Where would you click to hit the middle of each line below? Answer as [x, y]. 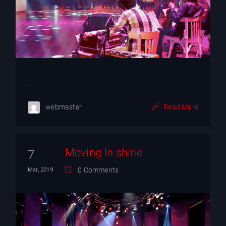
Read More [181, 107]
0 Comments [98, 170]
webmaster [63, 107]
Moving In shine [103, 152]
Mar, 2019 [40, 169]
